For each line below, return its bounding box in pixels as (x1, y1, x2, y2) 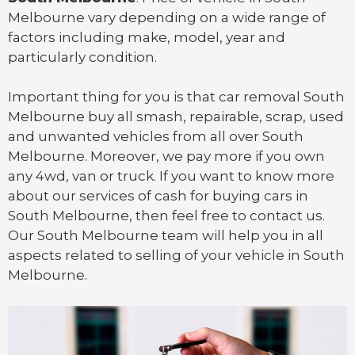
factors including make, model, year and (8, 29, 285, 45)
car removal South (219, 89, 345, 105)
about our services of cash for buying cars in (8, 188, 308, 204)
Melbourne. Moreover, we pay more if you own (8, 148, 325, 165)
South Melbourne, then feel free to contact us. (8, 208, 325, 224)
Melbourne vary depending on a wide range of (8, 9, 326, 25)
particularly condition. (8, 48, 157, 65)
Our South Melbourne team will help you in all (8, 227, 323, 244)
